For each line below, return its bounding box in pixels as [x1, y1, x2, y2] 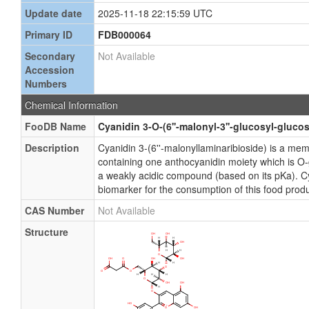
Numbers [25, 77, 67, 90]
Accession [25, 63, 74, 77]
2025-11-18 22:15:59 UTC [98, 6, 212, 20]
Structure [25, 225, 68, 239]
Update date [25, 6, 82, 20]
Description [25, 141, 79, 154]
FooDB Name [25, 119, 86, 133]
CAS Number [25, 203, 84, 217]
